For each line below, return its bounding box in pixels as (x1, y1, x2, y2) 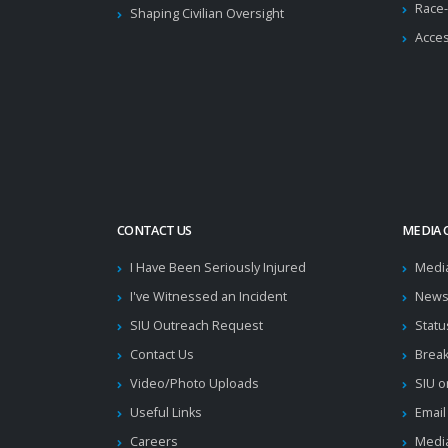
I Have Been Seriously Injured (130, 259, 306, 276)
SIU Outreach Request (130, 317, 263, 334)
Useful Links (130, 404, 202, 421)
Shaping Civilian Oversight (130, 5, 284, 22)
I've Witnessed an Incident (130, 288, 287, 305)
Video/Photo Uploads (130, 375, 259, 392)
